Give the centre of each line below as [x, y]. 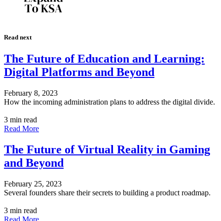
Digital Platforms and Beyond [79, 72]
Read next [18, 37]
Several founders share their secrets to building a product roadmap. [107, 192]
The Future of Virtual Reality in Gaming [107, 149]
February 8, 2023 [31, 93]
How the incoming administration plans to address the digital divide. [110, 102]
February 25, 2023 [33, 184]
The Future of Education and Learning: [104, 59]
